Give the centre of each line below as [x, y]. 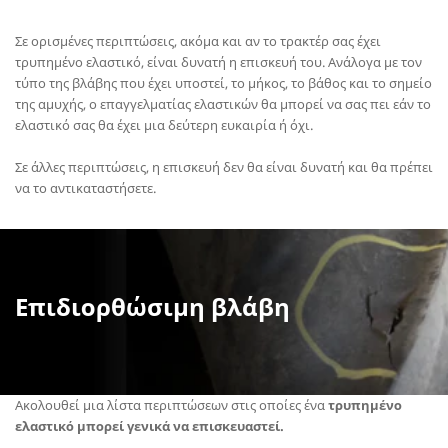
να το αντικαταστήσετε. [87, 188]
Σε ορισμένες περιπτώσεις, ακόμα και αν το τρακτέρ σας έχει [198, 41]
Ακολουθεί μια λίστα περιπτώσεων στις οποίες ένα [171, 405]
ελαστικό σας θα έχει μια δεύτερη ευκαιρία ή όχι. [165, 125]
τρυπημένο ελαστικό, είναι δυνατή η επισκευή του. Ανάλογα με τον [218, 62]
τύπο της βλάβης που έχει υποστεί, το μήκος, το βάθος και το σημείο [223, 83]
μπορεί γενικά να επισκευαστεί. [179, 426]
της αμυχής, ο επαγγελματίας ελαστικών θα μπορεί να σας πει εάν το [223, 104]
